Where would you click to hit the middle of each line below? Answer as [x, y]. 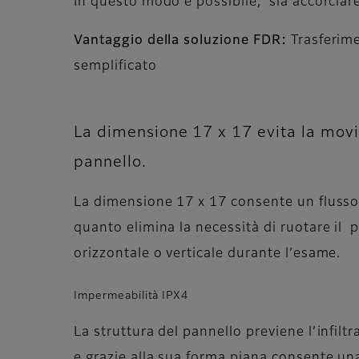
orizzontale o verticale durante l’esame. [208, 254]
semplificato [115, 66]
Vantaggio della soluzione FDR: [182, 40]
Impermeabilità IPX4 [131, 296]
